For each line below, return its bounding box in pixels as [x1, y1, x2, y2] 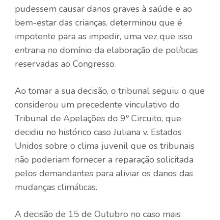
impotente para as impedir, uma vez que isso [15, 30, 192, 42]
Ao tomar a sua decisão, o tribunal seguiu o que [15, 84, 205, 97]
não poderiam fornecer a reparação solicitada [15, 153, 193, 165]
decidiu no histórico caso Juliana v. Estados [15, 126, 182, 138]
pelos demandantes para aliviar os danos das [15, 167, 193, 179]
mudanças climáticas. [15, 181, 97, 193]
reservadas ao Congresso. [15, 57, 116, 70]
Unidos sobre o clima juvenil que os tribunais [15, 139, 194, 152]
